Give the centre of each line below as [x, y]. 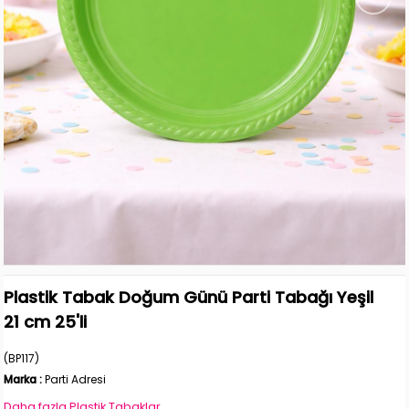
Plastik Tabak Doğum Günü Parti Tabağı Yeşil [189, 297]
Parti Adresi [76, 379]
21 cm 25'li [46, 321]
